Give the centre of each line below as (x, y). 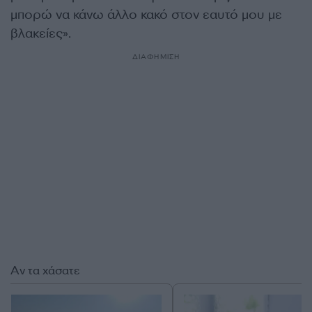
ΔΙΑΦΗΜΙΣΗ (156, 57)
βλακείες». (41, 33)
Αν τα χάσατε (45, 271)
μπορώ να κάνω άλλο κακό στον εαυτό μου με (146, 15)
